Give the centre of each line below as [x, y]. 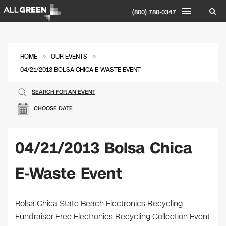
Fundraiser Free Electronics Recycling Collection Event [112, 217]
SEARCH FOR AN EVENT [64, 92]
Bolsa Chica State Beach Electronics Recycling [99, 204]
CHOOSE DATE [53, 109]
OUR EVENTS [69, 56]
